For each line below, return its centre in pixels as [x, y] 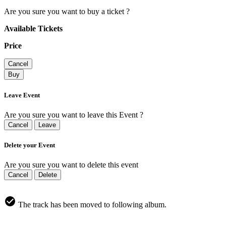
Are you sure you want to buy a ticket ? [67, 12]
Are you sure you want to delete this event [71, 165]
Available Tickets [33, 29]
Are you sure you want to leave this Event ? [74, 115]
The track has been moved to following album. [91, 205]
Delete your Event [30, 145]
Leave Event [22, 95]
